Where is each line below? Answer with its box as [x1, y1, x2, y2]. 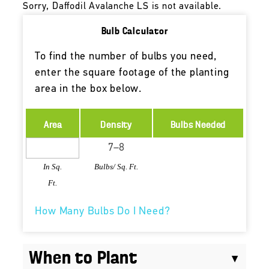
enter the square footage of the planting [35, 67, 229, 79]
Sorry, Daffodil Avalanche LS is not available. [23, 1, 222, 11]
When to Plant [29, 249, 138, 268]
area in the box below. [35, 83, 142, 95]
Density [100, 120, 133, 130]
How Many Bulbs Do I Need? [35, 205, 171, 217]
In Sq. [43, 162, 62, 171]
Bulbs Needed [170, 120, 226, 130]
